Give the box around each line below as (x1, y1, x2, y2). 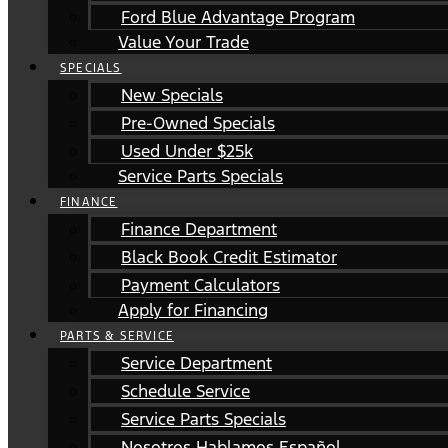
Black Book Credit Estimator (121, 246, 337, 268)
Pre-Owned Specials (121, 112, 275, 134)
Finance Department (121, 218, 277, 240)
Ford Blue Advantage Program (121, 6, 355, 28)
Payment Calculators (121, 274, 280, 296)
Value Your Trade (118, 31, 249, 53)
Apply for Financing (118, 299, 268, 321)
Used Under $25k (121, 140, 253, 162)
